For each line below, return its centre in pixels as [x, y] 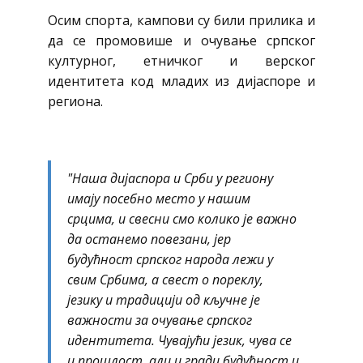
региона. [75, 101]
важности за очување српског [160, 320]
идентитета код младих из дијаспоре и [181, 81]
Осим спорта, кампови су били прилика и [181, 20]
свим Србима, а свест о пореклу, [165, 280]
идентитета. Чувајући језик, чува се [179, 340]
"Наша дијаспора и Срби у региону [170, 178]
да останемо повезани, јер [149, 239]
